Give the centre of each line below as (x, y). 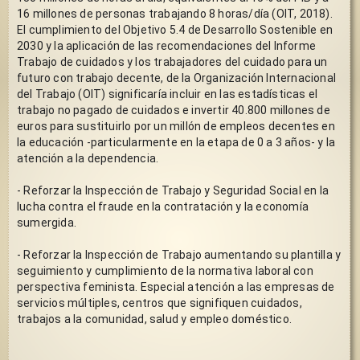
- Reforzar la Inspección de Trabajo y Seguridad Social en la (173, 190)
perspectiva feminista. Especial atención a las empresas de (176, 286)
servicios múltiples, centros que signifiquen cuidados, (160, 303)
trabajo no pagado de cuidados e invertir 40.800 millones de (174, 110)
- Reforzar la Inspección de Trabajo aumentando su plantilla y (179, 254)
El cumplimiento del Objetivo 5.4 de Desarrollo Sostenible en (175, 29)
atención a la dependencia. (89, 158)
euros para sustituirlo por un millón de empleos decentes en (176, 126)
